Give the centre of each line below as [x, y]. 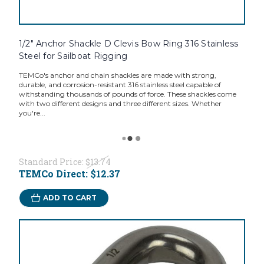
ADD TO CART [70, 198]
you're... [32, 113]
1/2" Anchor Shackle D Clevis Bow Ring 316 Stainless [128, 44]
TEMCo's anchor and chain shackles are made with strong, [117, 75]
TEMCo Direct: [54, 174]
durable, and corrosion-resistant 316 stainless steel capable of [120, 85]
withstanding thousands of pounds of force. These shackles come [127, 94]
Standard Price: [52, 162]
